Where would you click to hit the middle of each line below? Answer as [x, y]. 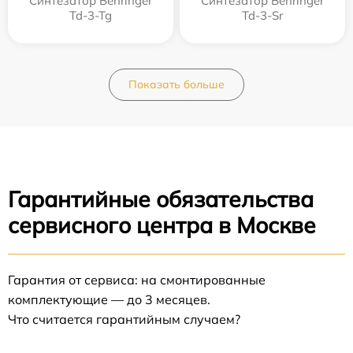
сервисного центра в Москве [162, 225]
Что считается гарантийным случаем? [124, 320]
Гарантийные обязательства [161, 199]
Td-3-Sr [262, 16]
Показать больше [176, 85]
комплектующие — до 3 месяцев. [109, 300]
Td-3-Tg [91, 16]
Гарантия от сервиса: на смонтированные [137, 280]
